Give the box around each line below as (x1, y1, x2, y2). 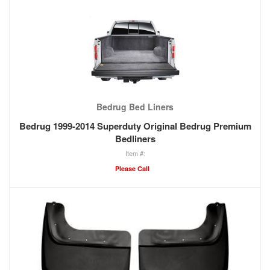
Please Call (115, 164, 149, 173)
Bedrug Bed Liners (96, 101, 174, 113)
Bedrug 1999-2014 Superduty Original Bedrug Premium (19, 119, 251, 133)
